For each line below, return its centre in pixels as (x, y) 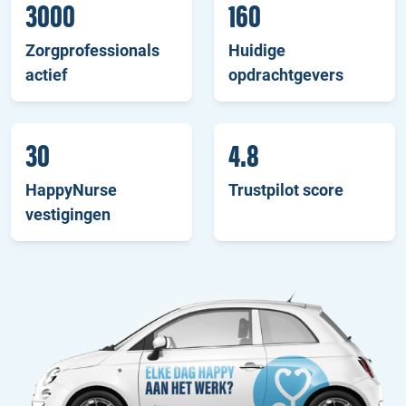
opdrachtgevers (286, 74)
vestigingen (68, 214)
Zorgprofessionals (92, 50)
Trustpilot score (286, 189)
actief (46, 74)
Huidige (257, 50)
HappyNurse (71, 189)
